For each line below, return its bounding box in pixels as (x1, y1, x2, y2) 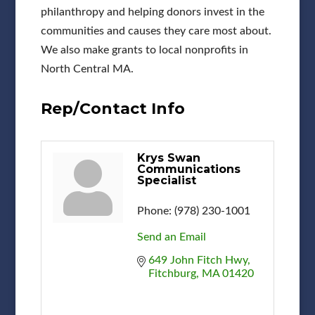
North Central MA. (40, 63, 134, 75)
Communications (136, 162, 240, 176)
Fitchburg (148, 267, 196, 279)
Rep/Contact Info (40, 98, 185, 118)
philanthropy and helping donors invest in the (40, 6, 264, 18)
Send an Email (136, 231, 206, 243)
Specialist (136, 173, 196, 187)
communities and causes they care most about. (40, 25, 271, 37)
